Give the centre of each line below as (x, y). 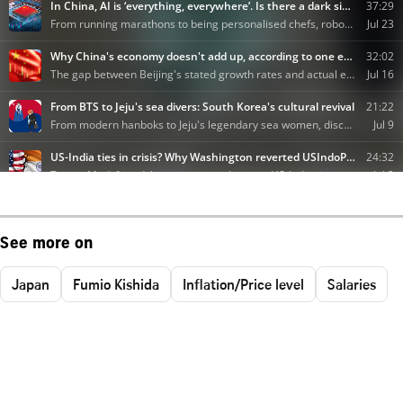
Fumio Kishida (116, 284)
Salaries (352, 284)
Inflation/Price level (243, 284)
